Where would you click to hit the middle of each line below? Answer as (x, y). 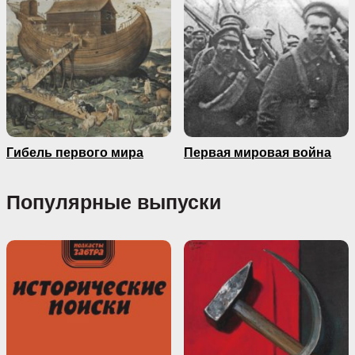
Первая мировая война (258, 153)
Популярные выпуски (114, 202)
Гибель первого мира (75, 153)
